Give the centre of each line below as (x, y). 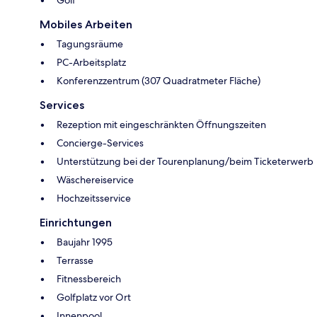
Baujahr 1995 (85, 242)
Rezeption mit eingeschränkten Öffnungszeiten (161, 125)
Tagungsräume (90, 44)
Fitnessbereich (89, 279)
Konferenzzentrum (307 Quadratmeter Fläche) (158, 81)
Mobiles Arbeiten (86, 25)
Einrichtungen (76, 223)
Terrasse (75, 261)
